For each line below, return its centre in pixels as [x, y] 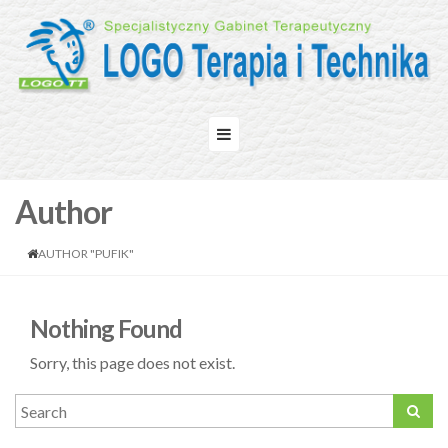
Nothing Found [106, 329]
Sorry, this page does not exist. [132, 363]
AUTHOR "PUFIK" [86, 254]
